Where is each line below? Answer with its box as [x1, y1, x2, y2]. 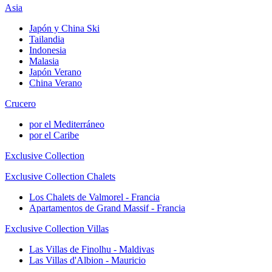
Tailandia [29, 33, 64, 44]
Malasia [29, 55, 59, 66]
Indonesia [29, 44, 66, 55]
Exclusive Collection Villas [5, 223, 109, 234]
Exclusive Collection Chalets [5, 171, 115, 182]
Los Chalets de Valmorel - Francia [29, 191, 160, 202]
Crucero [5, 98, 36, 109]
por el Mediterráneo [29, 118, 104, 129]
